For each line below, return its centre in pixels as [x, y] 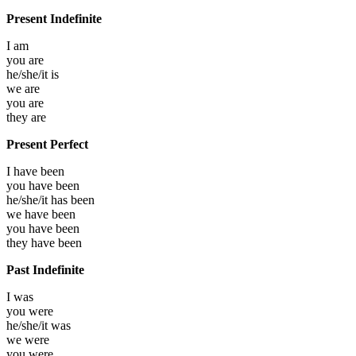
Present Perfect [47, 144]
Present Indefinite [54, 18]
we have [29, 214]
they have [32, 242]
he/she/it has [39, 199]
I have [23, 171]
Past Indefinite [45, 269]
